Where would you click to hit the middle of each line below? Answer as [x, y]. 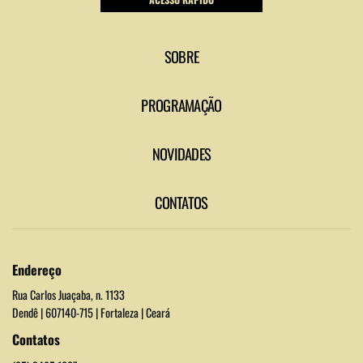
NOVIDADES [181, 153]
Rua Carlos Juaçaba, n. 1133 [68, 294]
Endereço [37, 269]
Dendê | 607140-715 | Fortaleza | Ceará [91, 312]
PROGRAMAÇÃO [181, 105]
